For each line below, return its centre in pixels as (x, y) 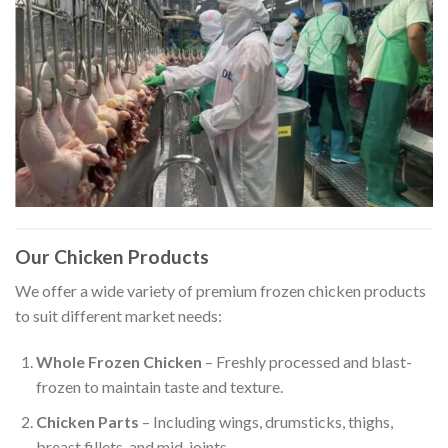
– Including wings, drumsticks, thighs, (265, 421)
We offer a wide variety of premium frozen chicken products (220, 291)
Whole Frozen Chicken (118, 361)
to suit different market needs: (118, 316)
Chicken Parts (87, 421)
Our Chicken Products (112, 256)
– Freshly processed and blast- (306, 361)
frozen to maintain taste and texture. (159, 386)
